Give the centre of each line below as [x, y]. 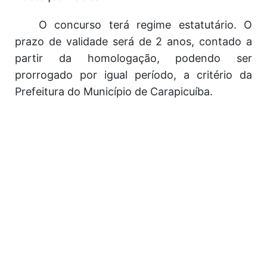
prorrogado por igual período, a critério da [133, 75]
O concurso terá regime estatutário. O [145, 25]
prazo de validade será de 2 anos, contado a [133, 41]
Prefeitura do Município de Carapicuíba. [114, 91]
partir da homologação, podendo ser [133, 58]
